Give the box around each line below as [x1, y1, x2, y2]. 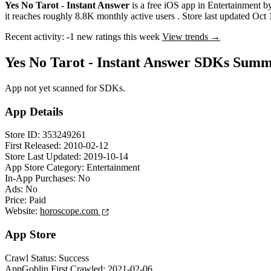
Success [59, 253, 89, 264]
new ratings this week [74, 31, 160, 42]
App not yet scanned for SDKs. [5, 82, 125, 93]
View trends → [162, 31, 220, 42]
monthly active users [94, 11, 175, 22]
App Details [5, 105, 63, 118]
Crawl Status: [5, 253, 56, 264]
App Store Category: [5, 162, 84, 173]
